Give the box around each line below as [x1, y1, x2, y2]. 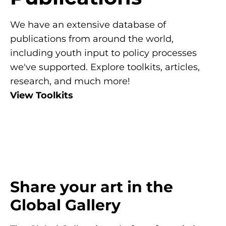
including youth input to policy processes [10, 47, 197, 59]
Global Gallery [10, 195, 121, 214]
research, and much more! [10, 75, 130, 87]
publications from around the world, [10, 33, 174, 44]
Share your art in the [10, 177, 173, 196]
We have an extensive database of [10, 19, 166, 30]
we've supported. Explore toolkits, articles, [10, 61, 200, 73]
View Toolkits [10, 89, 73, 101]
